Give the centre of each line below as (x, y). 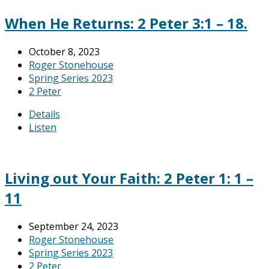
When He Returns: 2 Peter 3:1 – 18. (126, 23)
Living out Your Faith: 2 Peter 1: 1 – (129, 178)
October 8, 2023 (64, 51)
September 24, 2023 (74, 227)
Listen (43, 127)
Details (44, 114)
